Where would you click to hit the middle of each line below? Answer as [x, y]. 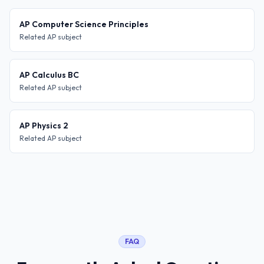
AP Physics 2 [44, 126]
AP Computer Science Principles [84, 24]
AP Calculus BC [49, 75]
